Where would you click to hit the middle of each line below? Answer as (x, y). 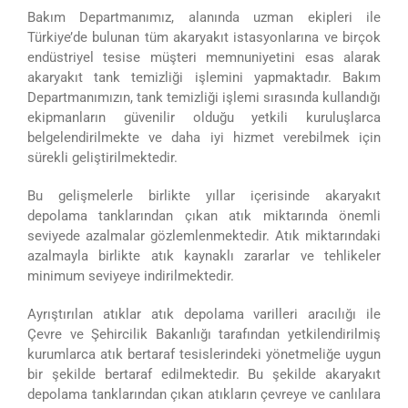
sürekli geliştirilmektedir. (102, 157)
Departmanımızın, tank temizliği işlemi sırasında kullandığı (204, 97)
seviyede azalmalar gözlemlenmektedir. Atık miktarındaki (204, 235)
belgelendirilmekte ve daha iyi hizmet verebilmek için (204, 137)
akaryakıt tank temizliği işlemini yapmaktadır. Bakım (204, 77)
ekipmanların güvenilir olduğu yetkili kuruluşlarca (204, 117)
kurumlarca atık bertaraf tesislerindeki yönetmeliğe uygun (204, 354)
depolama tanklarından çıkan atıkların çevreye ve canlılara (204, 394)
